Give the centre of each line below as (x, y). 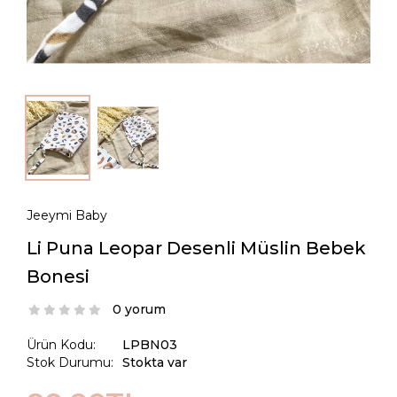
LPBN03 (150, 345)
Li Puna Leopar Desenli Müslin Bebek (196, 249)
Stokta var (155, 363)
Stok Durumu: (70, 363)
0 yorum (139, 310)
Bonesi (58, 277)
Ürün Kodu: (61, 345)
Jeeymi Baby (67, 216)
